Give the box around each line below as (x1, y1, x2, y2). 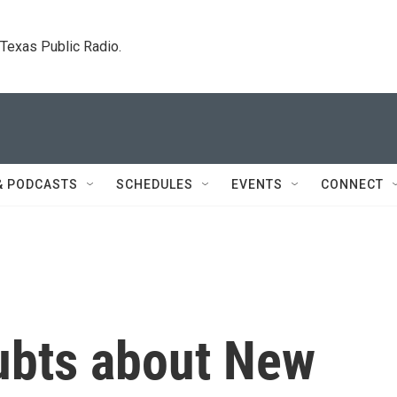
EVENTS (231, 177, 283, 191)
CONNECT (321, 177, 384, 191)
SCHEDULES (116, 177, 193, 191)
